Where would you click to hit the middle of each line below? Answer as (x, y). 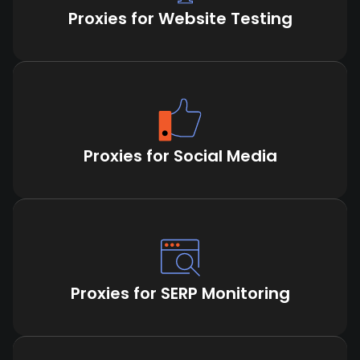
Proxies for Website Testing (180, 18)
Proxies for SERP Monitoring (180, 293)
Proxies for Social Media (180, 156)
